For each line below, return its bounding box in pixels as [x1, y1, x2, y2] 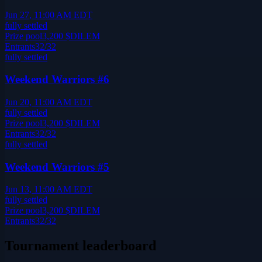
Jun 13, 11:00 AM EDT [5, 184, 92, 195]
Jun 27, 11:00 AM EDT [5, 9, 92, 20]
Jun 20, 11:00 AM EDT [5, 96, 92, 107]
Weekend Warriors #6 [5, 73, 109, 86]
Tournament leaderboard [5, 238, 156, 254]
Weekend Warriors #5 [5, 160, 109, 173]
